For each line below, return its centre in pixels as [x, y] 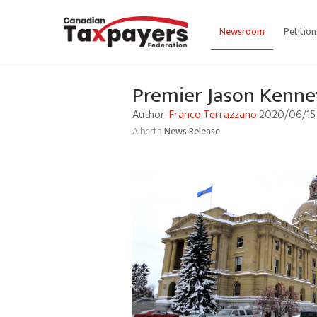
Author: [151, 115]
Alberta [148, 131]
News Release [192, 131]
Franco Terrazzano [213, 115]
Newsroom [242, 31]
